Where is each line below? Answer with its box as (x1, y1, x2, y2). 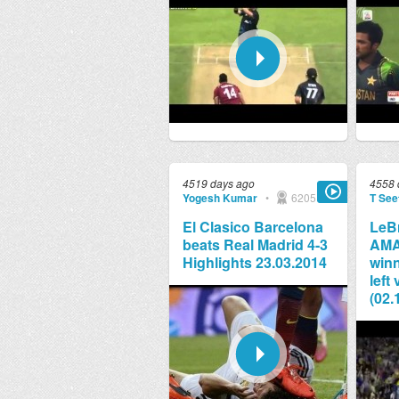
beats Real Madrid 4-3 (182, 234, 328, 255)
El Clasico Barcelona (182, 216, 323, 237)
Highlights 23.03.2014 (182, 252, 327, 273)
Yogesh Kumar (182, 190, 257, 206)
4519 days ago (182, 175, 255, 191)
